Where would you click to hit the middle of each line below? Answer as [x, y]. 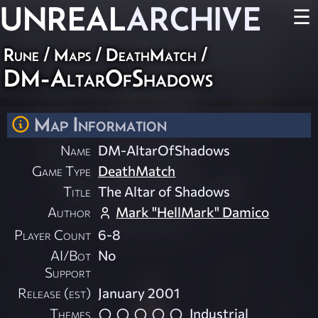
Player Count [53, 235]
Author [70, 212]
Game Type [62, 171]
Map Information [100, 124]
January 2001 [139, 293]
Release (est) [55, 293]
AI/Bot [71, 255]
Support [68, 272]
